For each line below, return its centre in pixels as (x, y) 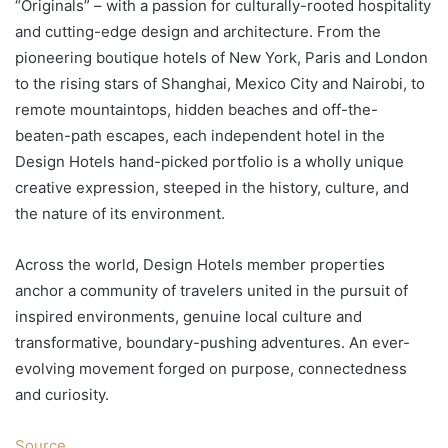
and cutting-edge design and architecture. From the (198, 32)
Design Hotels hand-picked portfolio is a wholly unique (209, 162)
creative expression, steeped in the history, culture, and (212, 188)
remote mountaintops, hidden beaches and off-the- (196, 110)
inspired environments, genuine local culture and (188, 317)
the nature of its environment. (120, 214)
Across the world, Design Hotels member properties (200, 265)
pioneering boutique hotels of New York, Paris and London (221, 58)
